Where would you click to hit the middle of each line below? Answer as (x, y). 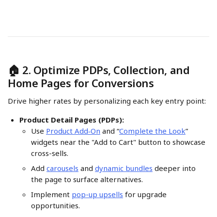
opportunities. (56, 205)
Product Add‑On (73, 131)
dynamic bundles (124, 168)
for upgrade (146, 194)
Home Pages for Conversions (81, 83)
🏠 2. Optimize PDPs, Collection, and (100, 70)
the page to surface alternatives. (87, 179)
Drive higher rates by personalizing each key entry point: (107, 101)
